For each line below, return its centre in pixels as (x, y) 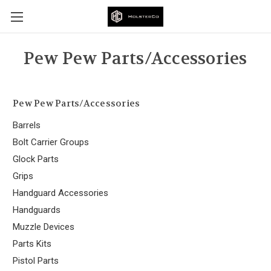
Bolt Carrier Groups (51, 142)
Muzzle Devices (44, 227)
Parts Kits (32, 243)
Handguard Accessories (60, 193)
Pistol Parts (36, 260)
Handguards (37, 210)
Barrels (27, 125)
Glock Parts (36, 159)
